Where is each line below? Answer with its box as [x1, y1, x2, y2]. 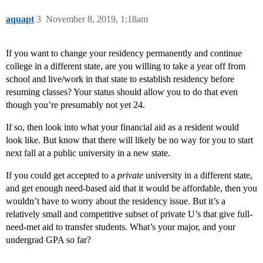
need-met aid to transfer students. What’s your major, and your [6, 222, 235, 232]
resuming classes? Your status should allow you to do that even [6, 87, 238, 97]
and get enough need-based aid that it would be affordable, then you [6, 183, 257, 194]
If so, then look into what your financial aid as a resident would [6, 122, 239, 133]
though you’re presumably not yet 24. [6, 100, 145, 110]
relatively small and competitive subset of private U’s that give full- [6, 209, 252, 220]
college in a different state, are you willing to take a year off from [6, 61, 245, 72]
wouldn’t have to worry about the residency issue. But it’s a [6, 196, 225, 207]
